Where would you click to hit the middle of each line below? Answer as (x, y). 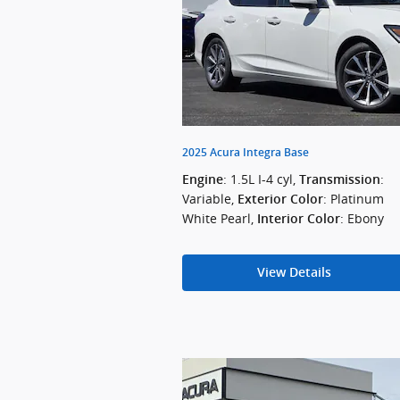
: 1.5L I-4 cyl (258, 179)
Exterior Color (280, 199)
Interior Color (299, 218)
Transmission (340, 179)
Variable (207, 198)
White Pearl (217, 218)
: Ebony (362, 218)
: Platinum (354, 198)
